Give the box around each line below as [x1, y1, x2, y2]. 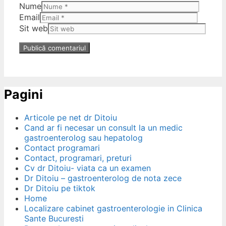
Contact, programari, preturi [24, 153, 132, 163]
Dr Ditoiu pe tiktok [24, 183, 95, 194]
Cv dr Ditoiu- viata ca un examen [24, 163, 151, 174]
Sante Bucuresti [24, 213, 84, 224]
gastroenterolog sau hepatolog [24, 133, 143, 143]
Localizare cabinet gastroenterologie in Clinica [24, 203, 202, 214]
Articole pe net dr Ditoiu [24, 112, 117, 123]
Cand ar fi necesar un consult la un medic [24, 123, 183, 133]
